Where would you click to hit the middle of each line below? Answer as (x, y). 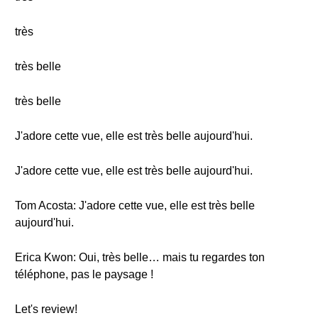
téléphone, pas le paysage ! (84, 274)
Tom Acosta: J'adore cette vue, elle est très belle (135, 205)
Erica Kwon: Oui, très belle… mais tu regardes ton (140, 257)
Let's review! (46, 309)
